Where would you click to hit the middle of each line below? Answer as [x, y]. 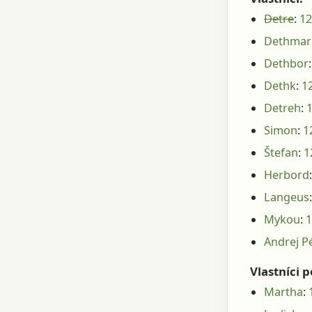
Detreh [282, 108]
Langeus [287, 197]
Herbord [287, 175]
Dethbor [286, 64]
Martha [283, 292]
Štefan [281, 153]
